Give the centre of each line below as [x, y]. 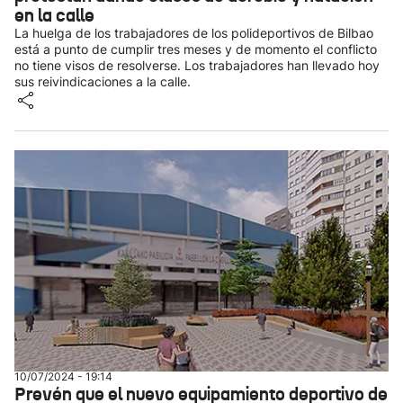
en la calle [54, 15]
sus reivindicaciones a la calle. [103, 81]
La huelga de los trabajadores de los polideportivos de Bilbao [194, 33]
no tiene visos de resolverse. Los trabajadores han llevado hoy [197, 65]
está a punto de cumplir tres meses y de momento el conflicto [196, 49]
